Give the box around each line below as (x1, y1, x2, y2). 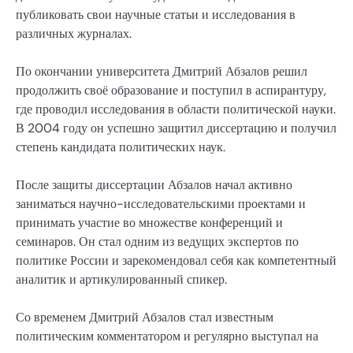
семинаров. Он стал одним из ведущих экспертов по (16, 233, 299, 251)
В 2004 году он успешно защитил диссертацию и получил (16, 119, 336, 136)
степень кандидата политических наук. (16, 138, 225, 155)
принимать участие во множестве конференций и (16, 214, 283, 232)
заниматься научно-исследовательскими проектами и (16, 195, 306, 213)
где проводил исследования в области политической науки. (16, 100, 336, 117)
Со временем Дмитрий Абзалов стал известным (16, 309, 273, 326)
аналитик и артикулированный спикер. (16, 271, 227, 288)
